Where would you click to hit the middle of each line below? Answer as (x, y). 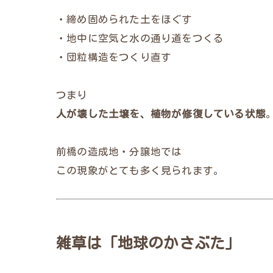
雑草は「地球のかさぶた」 (148, 243)
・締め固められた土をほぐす (124, 19)
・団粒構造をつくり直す (114, 57)
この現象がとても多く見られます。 (140, 170)
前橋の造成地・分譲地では (119, 151)
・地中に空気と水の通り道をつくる (140, 38)
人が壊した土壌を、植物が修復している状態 (161, 114)
